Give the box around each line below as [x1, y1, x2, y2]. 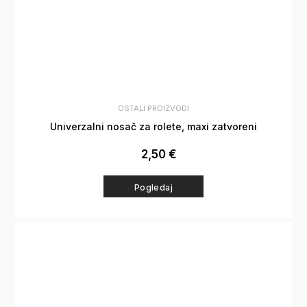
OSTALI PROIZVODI [118, 103, 189, 114]
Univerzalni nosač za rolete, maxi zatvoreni [49, 121, 257, 133]
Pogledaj [134, 182, 173, 193]
